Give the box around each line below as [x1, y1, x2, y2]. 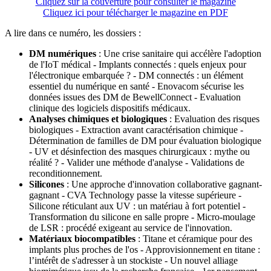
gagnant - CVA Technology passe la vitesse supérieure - [29, 190, 241, 201]
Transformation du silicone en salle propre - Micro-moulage [29, 212, 255, 223]
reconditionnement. [29, 168, 102, 179]
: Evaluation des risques [167, 114, 260, 125]
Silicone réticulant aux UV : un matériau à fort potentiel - [29, 201, 246, 212]
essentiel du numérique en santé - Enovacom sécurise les [29, 81, 244, 92]
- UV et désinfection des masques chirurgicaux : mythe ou [29, 146, 250, 157]
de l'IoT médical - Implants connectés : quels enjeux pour [29, 59, 246, 70]
